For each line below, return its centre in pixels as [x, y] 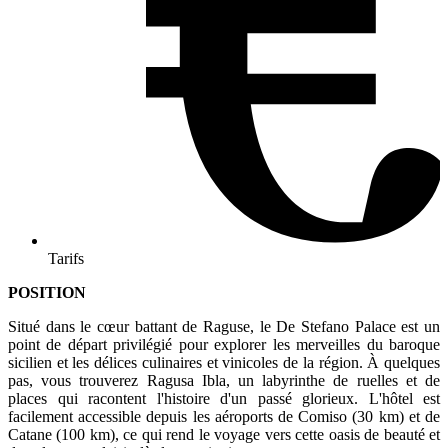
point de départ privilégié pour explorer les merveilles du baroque [224, 345]
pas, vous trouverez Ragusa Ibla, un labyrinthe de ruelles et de [224, 381]
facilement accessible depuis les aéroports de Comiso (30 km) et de [224, 417]
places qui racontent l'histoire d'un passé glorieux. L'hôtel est [224, 399]
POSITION [47, 293]
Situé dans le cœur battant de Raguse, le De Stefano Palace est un [224, 327]
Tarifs [66, 259]
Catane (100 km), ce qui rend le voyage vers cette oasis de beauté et [224, 435]
